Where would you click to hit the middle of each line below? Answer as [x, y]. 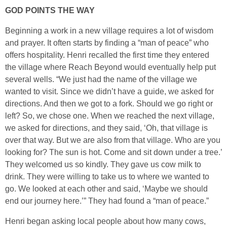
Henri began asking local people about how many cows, [105, 221]
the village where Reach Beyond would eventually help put [110, 67]
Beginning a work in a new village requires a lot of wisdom [109, 30]
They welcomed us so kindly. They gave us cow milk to [103, 164]
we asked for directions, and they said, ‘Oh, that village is [106, 128]
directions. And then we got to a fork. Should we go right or [109, 103]
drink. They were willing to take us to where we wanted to [107, 176]
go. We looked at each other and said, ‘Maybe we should [106, 188]
